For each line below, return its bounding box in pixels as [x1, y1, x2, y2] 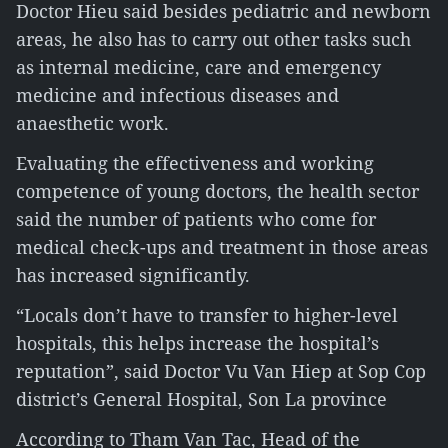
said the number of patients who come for [16, 207, 376, 231]
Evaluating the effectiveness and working [16, 151, 374, 175]
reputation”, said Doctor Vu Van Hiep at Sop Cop [16, 359, 426, 383]
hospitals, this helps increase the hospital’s [16, 331, 379, 355]
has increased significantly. [16, 263, 250, 287]
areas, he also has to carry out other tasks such [16, 27, 411, 51]
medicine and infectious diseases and [16, 83, 339, 107]
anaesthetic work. [16, 111, 169, 135]
